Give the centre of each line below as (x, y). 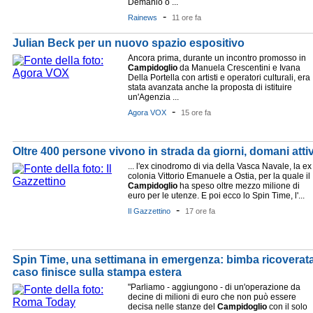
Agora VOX (147, 112)
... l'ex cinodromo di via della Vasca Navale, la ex (220, 166)
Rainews (143, 17)
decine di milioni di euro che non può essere (212, 297)
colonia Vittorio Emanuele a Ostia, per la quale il (219, 176)
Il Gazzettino (149, 211)
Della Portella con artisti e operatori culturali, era (219, 78)
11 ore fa (187, 17)
